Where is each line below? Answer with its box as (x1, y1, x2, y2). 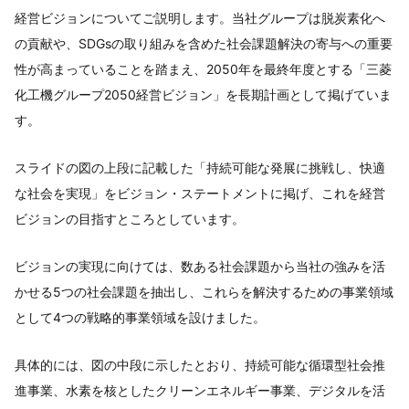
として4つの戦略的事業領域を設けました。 (15, 309, 266, 325)
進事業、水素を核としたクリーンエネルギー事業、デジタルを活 (15, 382, 385, 398)
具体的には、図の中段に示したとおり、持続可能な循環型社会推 (15, 356, 385, 372)
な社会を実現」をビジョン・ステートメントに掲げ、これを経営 (15, 184, 385, 201)
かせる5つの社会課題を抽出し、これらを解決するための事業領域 (15, 283, 393, 299)
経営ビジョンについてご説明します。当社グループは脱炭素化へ (15, 9, 385, 26)
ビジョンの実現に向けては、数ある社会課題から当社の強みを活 (15, 257, 385, 274)
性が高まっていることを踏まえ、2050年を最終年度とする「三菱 (15, 60, 392, 77)
